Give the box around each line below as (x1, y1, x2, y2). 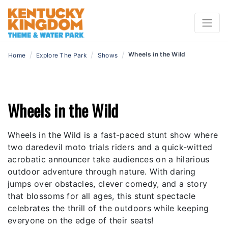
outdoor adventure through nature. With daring (8, 166, 196, 177)
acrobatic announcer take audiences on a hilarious (8, 154, 210, 164)
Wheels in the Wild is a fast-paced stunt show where (8, 129, 218, 140)
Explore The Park (36, 51, 88, 59)
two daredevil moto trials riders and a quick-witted (8, 141, 213, 152)
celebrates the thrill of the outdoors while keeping (8, 203, 209, 213)
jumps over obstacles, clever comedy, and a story (8, 178, 208, 189)
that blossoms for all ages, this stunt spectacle (8, 190, 196, 201)
